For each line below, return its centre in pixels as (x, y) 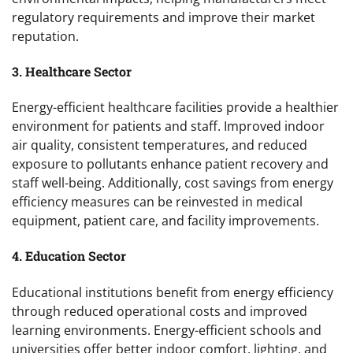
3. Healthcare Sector (72, 71)
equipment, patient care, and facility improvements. (165, 221)
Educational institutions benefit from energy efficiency (173, 292)
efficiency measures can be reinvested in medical (157, 202)
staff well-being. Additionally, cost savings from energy (173, 183)
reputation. (45, 36)
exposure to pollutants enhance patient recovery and (170, 164)
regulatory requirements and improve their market (163, 17)
